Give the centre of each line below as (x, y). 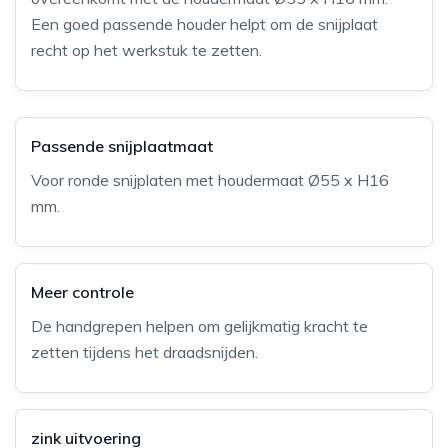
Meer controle (82, 292)
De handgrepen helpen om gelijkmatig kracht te (199, 326)
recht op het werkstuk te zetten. (146, 50)
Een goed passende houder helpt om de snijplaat (204, 24)
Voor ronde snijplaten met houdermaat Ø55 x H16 (210, 180)
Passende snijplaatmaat (122, 146)
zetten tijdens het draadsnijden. (144, 352)
